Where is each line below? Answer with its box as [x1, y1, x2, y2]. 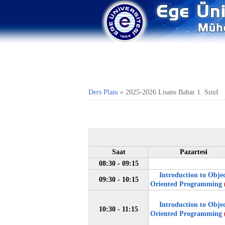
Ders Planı [88, 88, 118, 96]
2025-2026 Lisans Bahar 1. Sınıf [126, 88, 218, 96]
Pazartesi [180, 148, 207, 156]
